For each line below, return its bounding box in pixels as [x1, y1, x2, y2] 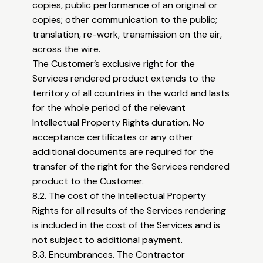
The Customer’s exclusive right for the [32, 58, 195, 70]
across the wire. [32, 43, 101, 56]
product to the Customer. [32, 175, 144, 188]
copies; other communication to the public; [32, 14, 218, 26]
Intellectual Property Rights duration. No [32, 116, 205, 129]
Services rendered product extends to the [32, 72, 216, 85]
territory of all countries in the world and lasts [32, 87, 230, 100]
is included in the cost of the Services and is [32, 219, 221, 232]
